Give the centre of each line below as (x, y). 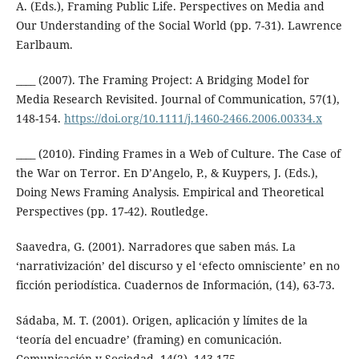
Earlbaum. (44, 44)
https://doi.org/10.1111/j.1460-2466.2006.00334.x (193, 118)
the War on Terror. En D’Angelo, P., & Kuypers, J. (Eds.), (167, 172)
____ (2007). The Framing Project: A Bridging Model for (162, 79)
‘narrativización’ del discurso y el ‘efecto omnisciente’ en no (177, 265)
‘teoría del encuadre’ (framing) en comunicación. (149, 339)
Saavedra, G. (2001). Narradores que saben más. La (155, 246)
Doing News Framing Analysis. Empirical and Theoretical (169, 192)
